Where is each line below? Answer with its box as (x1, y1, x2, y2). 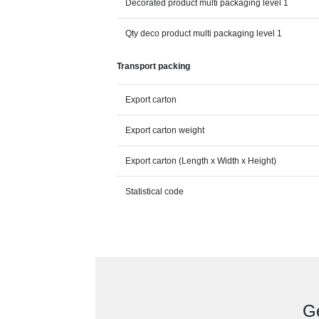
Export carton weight (125, 125, 205, 136)
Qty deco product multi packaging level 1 (125, 28, 283, 39)
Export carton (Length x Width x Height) (125, 156, 277, 167)
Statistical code (125, 187, 184, 197)
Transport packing (117, 61, 191, 72)
